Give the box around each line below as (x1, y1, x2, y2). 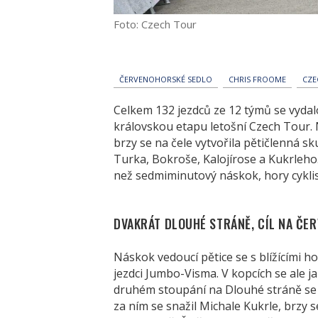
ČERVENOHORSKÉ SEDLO (119, 73, 212, 84)
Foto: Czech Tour (114, 16, 197, 31)
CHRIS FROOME (229, 73, 286, 84)
